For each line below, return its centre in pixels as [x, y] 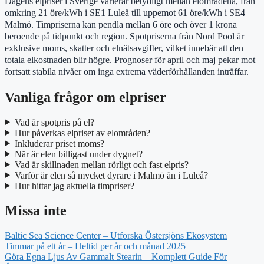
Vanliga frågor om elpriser [85, 97]
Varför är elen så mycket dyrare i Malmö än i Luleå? [111, 175]
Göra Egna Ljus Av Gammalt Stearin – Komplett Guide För [116, 257]
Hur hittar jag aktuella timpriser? [74, 186]
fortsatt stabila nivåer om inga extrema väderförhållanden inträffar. [127, 71]
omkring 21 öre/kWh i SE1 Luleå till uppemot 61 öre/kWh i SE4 [125, 12]
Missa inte [36, 211]
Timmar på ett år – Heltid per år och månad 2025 [95, 246]
